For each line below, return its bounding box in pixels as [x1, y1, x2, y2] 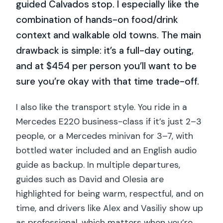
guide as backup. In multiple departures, [16, 159, 181, 171]
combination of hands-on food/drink [16, 13, 179, 26]
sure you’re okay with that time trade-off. [16, 75, 200, 88]
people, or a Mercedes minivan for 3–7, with [16, 130, 194, 142]
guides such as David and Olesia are [16, 174, 164, 185]
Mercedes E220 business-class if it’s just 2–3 [16, 116, 202, 127]
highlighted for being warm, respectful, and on [16, 188, 204, 200]
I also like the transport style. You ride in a [16, 102, 188, 113]
